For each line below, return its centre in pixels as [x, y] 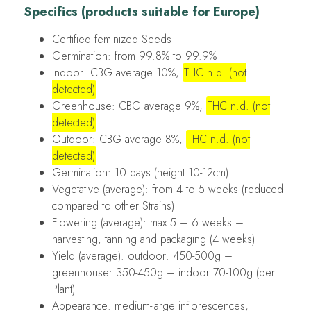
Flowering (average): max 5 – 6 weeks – [148, 222]
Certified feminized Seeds [112, 39]
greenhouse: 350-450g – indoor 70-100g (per [163, 272]
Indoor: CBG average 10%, [117, 72]
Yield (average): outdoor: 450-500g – [142, 255]
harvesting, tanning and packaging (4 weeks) [153, 239]
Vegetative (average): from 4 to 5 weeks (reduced [168, 189]
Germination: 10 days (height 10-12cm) [140, 172]
